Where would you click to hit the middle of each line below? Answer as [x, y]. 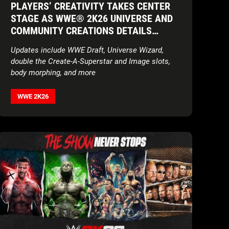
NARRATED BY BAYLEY [58, 55]
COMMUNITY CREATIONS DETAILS [81, 30]
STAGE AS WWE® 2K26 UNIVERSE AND [92, 18]
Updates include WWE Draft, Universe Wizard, [87, 50]
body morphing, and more [53, 72]
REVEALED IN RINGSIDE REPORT [77, 43]
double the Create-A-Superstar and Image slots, [90, 61]
